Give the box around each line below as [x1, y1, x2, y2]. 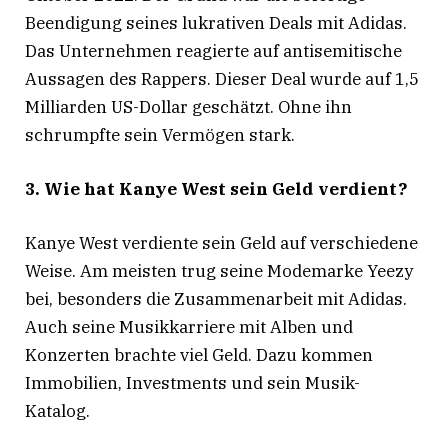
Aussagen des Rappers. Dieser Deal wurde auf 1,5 [25, 68, 419, 91]
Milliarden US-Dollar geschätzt [25, 96, 270, 119]
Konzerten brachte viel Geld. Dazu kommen [25, 344, 373, 367]
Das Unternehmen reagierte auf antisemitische [25, 40, 402, 63]
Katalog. [25, 400, 90, 423]
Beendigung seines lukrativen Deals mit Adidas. [25, 12, 407, 35]
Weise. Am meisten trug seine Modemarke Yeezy [25, 260, 413, 283]
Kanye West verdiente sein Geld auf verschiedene [25, 232, 418, 255]
